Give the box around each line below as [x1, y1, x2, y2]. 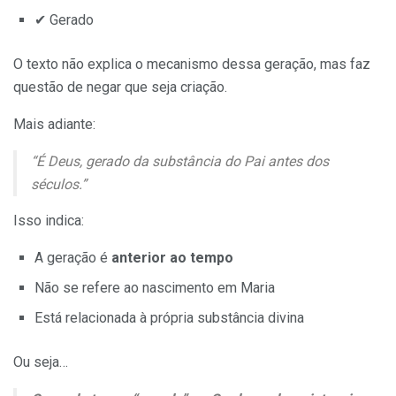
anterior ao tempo [111, 249, 233, 267]
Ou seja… [13, 354, 68, 371]
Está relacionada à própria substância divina [34, 309, 304, 327]
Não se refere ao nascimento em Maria [34, 279, 275, 297]
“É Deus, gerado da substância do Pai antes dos [31, 153, 329, 171]
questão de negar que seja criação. [13, 79, 227, 96]
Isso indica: [13, 212, 84, 230]
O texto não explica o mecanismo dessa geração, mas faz [13, 56, 370, 73]
